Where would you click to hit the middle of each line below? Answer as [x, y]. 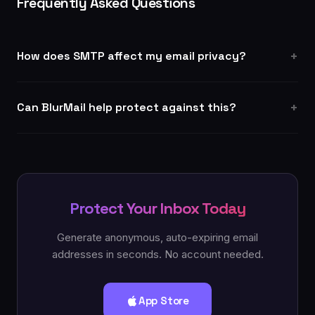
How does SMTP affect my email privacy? [131, 56]
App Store [164, 301]
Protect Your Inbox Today [157, 208]
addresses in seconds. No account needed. [157, 254]
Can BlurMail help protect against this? [127, 107]
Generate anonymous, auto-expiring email [157, 237]
